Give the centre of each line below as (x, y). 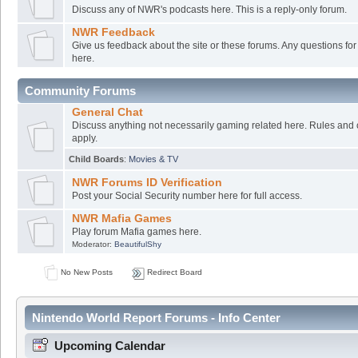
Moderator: (93, 244)
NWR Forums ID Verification (147, 182)
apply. (84, 138)
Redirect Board (173, 272)
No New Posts (85, 272)
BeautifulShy (137, 244)
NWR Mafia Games (121, 218)
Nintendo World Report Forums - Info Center (156, 318)
